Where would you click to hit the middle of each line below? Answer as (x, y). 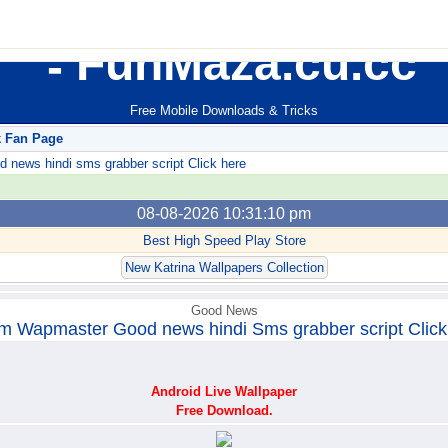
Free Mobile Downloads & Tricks (224, 111)
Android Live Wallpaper (224, 392)
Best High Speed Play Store (224, 241)
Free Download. (224, 411)
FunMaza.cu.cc (240, 63)
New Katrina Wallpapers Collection (224, 268)
